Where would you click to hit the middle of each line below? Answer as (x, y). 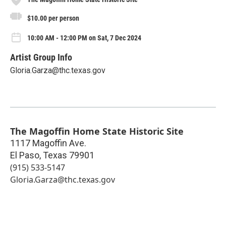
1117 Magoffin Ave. (48, 143)
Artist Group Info (41, 57)
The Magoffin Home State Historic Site (97, 131)
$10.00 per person (53, 18)
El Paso (25, 155)
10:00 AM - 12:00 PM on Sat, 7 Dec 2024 (84, 38)
